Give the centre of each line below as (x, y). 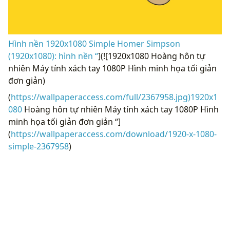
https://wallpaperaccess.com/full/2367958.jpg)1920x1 (114, 97)
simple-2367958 (39, 146)
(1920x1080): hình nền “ (53, 56)
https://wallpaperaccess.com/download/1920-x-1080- (114, 134)
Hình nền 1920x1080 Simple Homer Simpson (94, 43)
